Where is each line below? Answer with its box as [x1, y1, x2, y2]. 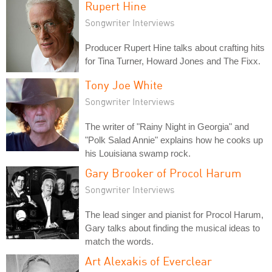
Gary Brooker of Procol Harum [85, 166, 242, 180]
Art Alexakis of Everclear [85, 254, 212, 268]
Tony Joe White [85, 78, 163, 92]
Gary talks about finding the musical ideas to [85, 223, 260, 233]
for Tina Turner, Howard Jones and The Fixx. [85, 56, 260, 66]
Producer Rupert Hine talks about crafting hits [85, 42, 265, 53]
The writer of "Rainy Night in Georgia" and [85, 121, 249, 132]
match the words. [85, 236, 154, 246]
